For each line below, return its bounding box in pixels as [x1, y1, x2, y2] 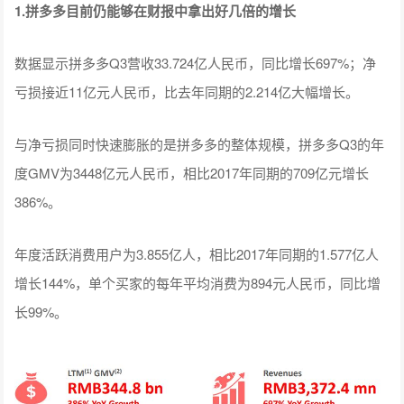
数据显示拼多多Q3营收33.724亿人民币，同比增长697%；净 [14, 52, 377, 72]
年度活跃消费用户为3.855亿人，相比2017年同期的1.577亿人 [14, 243, 380, 263]
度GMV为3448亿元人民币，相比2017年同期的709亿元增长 [14, 162, 370, 182]
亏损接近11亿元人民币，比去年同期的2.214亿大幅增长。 [14, 81, 360, 101]
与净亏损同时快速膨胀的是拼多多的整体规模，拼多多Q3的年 [14, 133, 385, 153]
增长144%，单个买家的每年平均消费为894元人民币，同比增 [14, 272, 381, 292]
